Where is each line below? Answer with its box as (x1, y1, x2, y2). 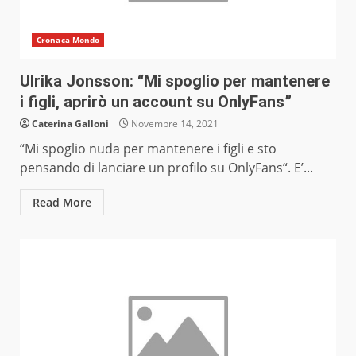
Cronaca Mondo (37, 34, 100, 46)
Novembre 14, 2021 (129, 117, 219, 131)
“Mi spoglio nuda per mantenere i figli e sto (20, 140, 277, 158)
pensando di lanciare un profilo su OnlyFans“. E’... (20, 159, 313, 177)
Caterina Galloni (32, 117, 109, 131)
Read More (33, 195, 91, 211)
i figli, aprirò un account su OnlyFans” (20, 92, 292, 112)
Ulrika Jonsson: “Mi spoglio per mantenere (20, 72, 330, 91)
